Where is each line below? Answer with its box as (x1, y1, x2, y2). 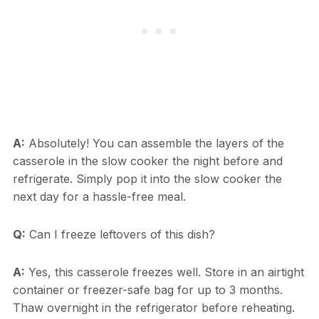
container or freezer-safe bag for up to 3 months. (12, 283, 283, 298)
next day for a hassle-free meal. (12, 189, 186, 204)
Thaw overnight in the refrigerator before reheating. (12, 300, 295, 315)
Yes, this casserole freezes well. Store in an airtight (24, 265, 304, 280)
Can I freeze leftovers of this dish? (25, 227, 215, 242)
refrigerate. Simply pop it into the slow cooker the (12, 172, 282, 187)
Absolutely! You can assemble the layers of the (24, 136, 284, 151)
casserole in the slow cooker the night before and (12, 154, 283, 169)
